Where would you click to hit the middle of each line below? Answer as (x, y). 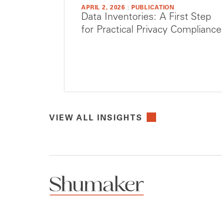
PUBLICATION (153, 8)
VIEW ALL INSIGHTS (96, 119)
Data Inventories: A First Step (146, 18)
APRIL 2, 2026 (104, 8)
